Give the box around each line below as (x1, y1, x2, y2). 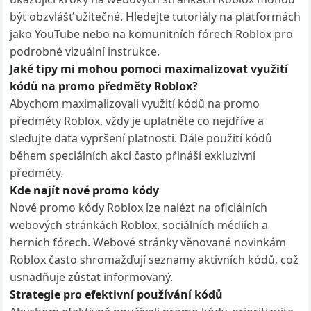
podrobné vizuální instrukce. (10, 44, 160, 59)
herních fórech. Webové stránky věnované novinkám (10, 235, 287, 250)
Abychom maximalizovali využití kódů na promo (10, 96, 260, 111)
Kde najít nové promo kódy (10, 183, 160, 198)
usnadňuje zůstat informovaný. (10, 269, 174, 285)
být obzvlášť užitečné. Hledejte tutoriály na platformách (10, 9, 301, 24)
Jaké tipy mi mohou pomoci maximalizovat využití (10, 61, 289, 76)
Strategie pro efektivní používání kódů (10, 287, 224, 302)
